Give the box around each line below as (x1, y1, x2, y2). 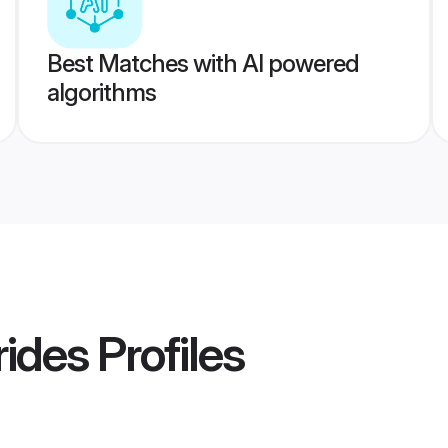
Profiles (88, 324, 244, 384)
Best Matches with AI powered (46, 49, 359, 78)
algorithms (46, 78, 156, 107)
